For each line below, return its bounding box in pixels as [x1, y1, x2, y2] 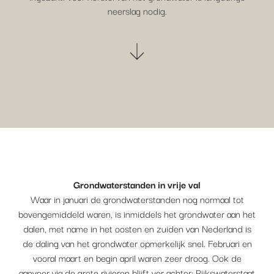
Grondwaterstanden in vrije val [73, 177, 201, 191]
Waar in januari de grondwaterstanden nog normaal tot [30, 191, 244, 206]
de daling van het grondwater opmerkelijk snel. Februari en [22, 235, 252, 250]
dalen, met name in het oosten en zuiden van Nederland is [23, 221, 251, 235]
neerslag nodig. [107, 3, 167, 18]
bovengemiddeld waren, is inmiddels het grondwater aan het [18, 206, 256, 221]
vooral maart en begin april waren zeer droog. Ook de [32, 250, 242, 265]
